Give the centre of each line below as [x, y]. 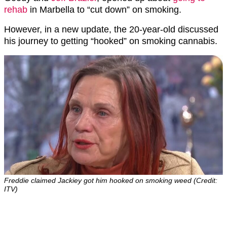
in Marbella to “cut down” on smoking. [104, 10]
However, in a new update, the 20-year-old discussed [111, 29]
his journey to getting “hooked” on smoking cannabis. [111, 41]
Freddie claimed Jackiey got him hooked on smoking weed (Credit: [111, 181]
